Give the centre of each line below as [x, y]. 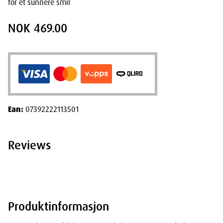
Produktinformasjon [58, 206]
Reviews [29, 145]
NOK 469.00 [38, 28]
